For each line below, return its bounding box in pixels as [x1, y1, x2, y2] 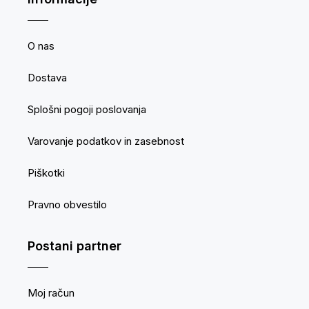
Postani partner [28, 239, 121, 254]
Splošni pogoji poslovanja [28, 103, 146, 117]
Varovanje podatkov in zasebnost [28, 134, 184, 148]
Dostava [28, 71, 67, 85]
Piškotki [28, 166, 65, 180]
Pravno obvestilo [28, 198, 107, 212]
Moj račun [28, 286, 74, 300]
